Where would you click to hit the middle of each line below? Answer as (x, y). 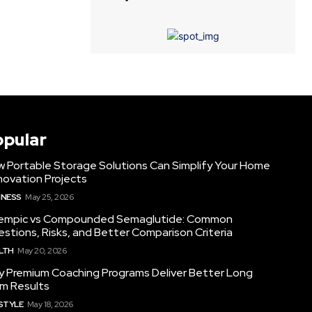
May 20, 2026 (42, 250)
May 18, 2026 (50, 304)
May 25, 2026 (49, 197)
